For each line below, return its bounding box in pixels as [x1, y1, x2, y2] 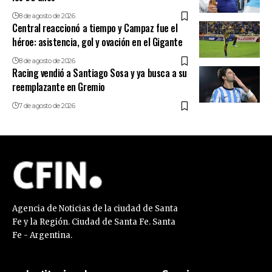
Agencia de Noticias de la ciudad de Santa [12, 203, 178, 214]
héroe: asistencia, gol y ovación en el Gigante [12, 35, 183, 50]
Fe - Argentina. [12, 230, 72, 241]
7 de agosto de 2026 [18, 101, 75, 110]
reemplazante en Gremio [12, 80, 105, 95]
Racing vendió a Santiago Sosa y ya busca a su [12, 66, 187, 81]
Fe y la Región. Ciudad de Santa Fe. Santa [12, 217, 175, 228]
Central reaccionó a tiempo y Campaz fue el [12, 21, 178, 36]
